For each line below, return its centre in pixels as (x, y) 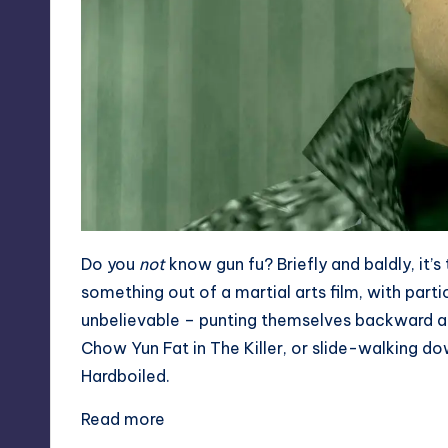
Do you (110, 263)
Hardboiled (123, 375)
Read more (123, 418)
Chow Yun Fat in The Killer (182, 347)
